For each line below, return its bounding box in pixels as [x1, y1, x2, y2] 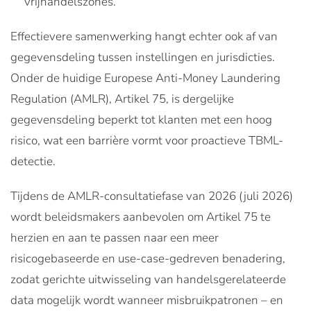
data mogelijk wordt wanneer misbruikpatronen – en [10, 292, 283, 308]
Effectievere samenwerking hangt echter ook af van [10, 28, 278, 44]
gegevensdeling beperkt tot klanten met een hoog [10, 111, 272, 128]
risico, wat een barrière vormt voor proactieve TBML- [10, 132, 283, 149]
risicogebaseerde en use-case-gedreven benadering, [10, 250, 285, 267]
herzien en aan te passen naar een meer [10, 229, 219, 246]
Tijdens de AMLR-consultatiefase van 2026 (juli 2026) [10, 187, 293, 204]
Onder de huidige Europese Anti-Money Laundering [10, 69, 280, 86]
